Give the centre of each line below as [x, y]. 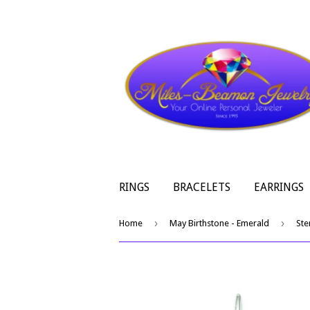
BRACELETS [202, 187]
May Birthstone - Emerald [219, 223]
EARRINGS [279, 187]
